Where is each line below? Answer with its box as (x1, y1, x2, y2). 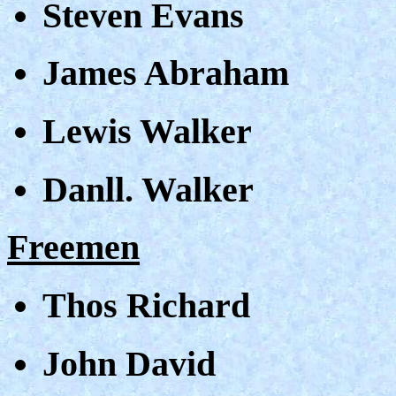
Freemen (7, 227, 140, 268)
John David (42, 343, 216, 384)
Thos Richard (42, 286, 250, 326)
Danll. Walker (42, 169, 254, 209)
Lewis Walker (42, 111, 252, 152)
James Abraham (42, 53, 289, 94)
